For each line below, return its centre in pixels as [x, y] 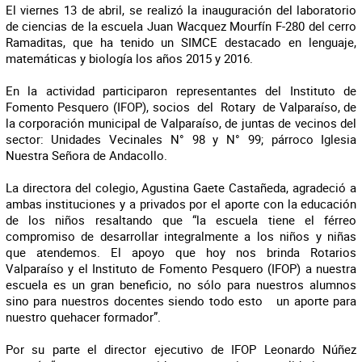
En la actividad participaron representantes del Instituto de [181, 90]
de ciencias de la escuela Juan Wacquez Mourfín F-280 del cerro [181, 26]
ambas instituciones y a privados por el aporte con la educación [181, 204]
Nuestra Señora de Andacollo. [86, 155]
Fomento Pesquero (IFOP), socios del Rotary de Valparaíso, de [181, 107]
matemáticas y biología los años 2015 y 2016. [129, 58]
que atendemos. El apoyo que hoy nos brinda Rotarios [181, 252]
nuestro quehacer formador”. [83, 317]
